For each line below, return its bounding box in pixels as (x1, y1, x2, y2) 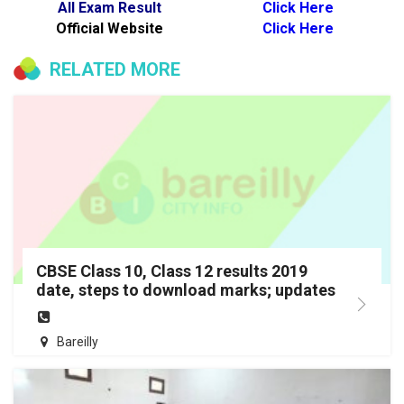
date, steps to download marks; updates (36, 280, 335, 300)
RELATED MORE (50, 59, 180, 81)
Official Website (52, 20, 163, 38)
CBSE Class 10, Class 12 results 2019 (36, 262, 308, 281)
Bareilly (57, 335, 98, 350)
